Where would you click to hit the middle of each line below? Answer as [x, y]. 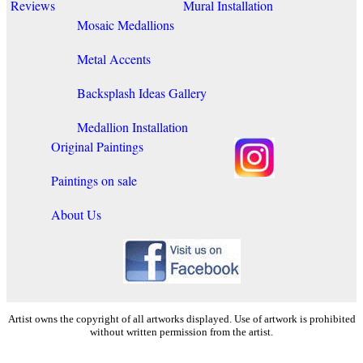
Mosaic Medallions [125, 24]
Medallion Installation [132, 126]
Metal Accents [113, 58]
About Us [76, 214]
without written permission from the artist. [181, 331]
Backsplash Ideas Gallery [141, 92]
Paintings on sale [94, 180]
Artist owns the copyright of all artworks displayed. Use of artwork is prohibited [181, 318]
